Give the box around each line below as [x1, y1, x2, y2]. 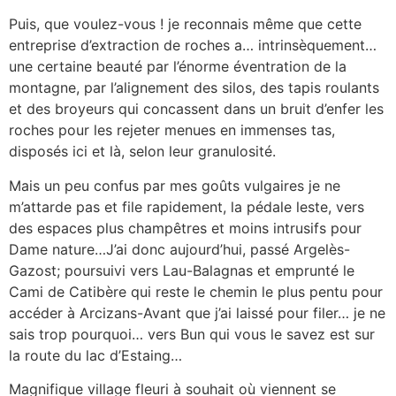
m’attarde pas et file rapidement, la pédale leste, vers [9, 197, 364, 216]
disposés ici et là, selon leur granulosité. [9, 142, 276, 161]
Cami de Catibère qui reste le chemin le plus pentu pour [9, 282, 383, 301]
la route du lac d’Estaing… [9, 346, 182, 364]
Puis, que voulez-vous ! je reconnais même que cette [9, 15, 362, 34]
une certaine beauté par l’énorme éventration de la [9, 57, 346, 76]
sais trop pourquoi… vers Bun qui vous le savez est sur [9, 324, 375, 343]
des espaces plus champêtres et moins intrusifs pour [9, 218, 362, 237]
